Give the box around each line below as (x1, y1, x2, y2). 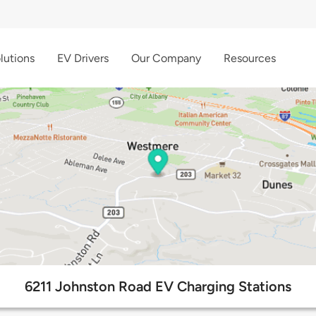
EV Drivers (57, 51, 109, 65)
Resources (224, 51, 276, 65)
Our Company (131, 51, 201, 65)
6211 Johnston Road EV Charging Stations (25, 278, 291, 296)
